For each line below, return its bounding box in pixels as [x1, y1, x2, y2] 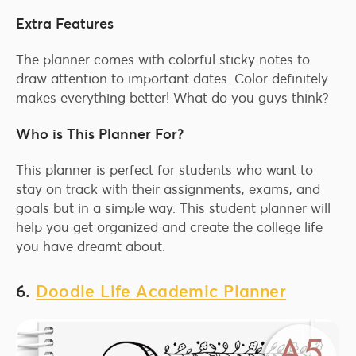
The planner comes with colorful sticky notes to [16, 51, 310, 69]
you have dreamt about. [16, 238, 165, 256]
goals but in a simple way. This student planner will [16, 199, 331, 218]
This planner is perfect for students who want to [16, 161, 313, 180]
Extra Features [16, 14, 114, 33]
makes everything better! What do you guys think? [16, 89, 329, 107]
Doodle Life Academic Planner [36, 281, 287, 303]
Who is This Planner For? [16, 125, 184, 144]
